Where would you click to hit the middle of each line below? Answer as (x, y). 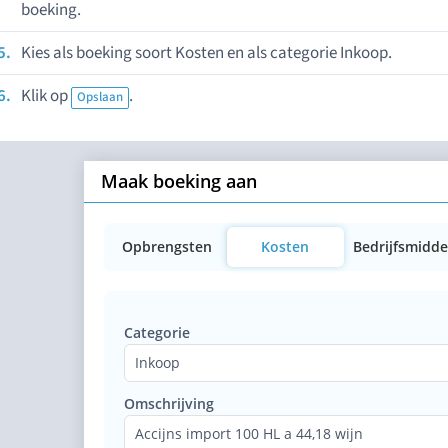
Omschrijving (169, 403)
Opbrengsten (166, 246)
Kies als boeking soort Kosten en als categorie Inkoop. (206, 53)
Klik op (46, 96)
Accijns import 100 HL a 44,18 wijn (249, 433)
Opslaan (100, 97)
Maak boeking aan (179, 181)
